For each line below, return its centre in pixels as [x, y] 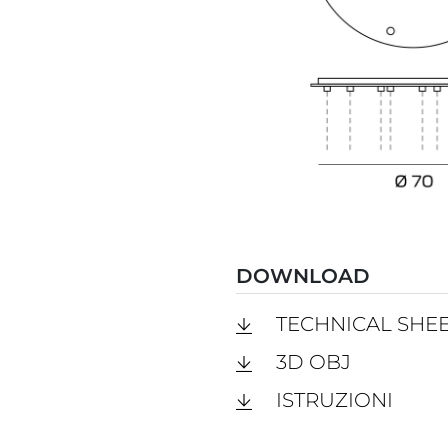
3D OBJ [313, 361]
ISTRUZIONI [334, 399]
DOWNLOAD [302, 275]
